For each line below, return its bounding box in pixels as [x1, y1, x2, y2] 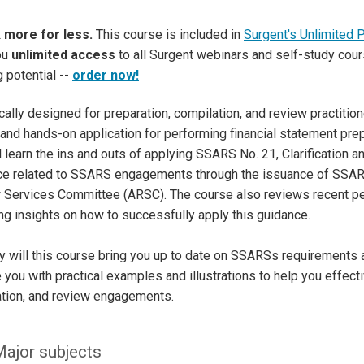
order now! [72, 67, 139, 83]
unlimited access [11, 46, 115, 63]
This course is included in [93, 26, 244, 42]
